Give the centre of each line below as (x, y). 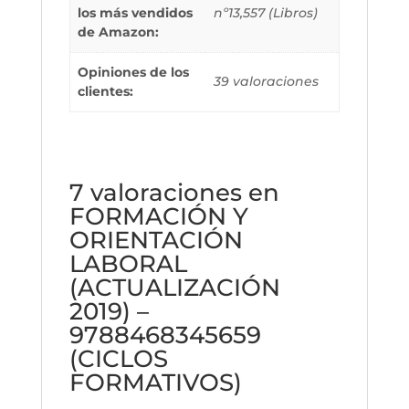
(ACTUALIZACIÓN (174, 287)
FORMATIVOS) (155, 382)
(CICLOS (118, 358)
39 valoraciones (266, 81)
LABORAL (128, 263)
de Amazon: (118, 31)
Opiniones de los (133, 72)
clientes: (105, 91)
